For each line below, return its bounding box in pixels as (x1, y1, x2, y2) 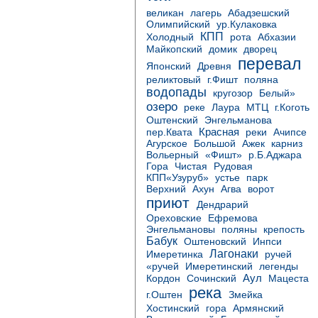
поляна (244, 75, 278, 85)
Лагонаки (209, 248, 258, 260)
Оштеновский (184, 236, 246, 247)
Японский (146, 61, 191, 72)
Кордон (146, 273, 180, 284)
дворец (243, 44, 277, 55)
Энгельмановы (146, 224, 215, 235)
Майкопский (146, 43, 202, 55)
